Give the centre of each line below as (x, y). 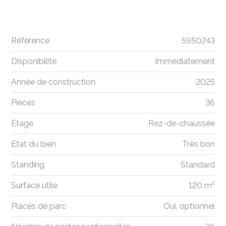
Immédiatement (185, 62)
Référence (31, 41)
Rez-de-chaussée (181, 124)
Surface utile (35, 186)
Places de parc (39, 206)
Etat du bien (34, 144)
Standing (28, 165)
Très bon (198, 144)
